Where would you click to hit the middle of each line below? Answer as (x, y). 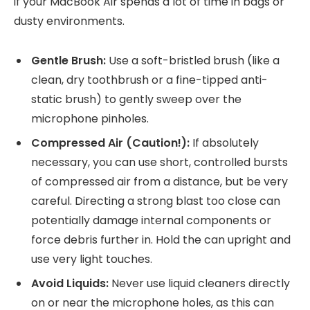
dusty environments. (69, 21)
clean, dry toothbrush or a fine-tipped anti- (149, 80)
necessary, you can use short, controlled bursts (159, 162)
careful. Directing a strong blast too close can (156, 201)
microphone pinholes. (90, 118)
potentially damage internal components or (151, 220)
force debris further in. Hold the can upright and (161, 239)
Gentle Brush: (69, 60)
